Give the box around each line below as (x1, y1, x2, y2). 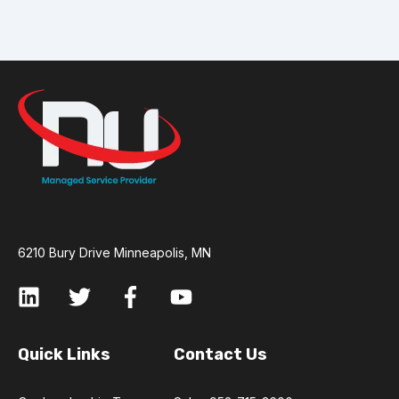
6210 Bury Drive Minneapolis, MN (18, 245, 211, 261)
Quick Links (18, 345, 110, 365)
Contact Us (174, 345, 267, 365)
